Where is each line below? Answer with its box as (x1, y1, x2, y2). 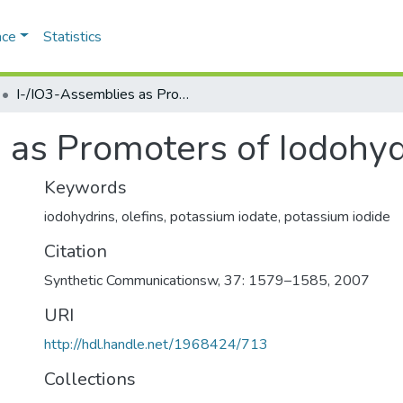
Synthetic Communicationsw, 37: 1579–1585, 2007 (44, 271, 370, 291)
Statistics (42, 26, 102, 47)
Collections (44, 367, 136, 391)
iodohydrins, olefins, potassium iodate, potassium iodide (44, 207, 390, 227)
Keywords (44, 175, 127, 200)
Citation (44, 239, 107, 264)
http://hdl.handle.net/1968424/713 (44, 335, 268, 354)
